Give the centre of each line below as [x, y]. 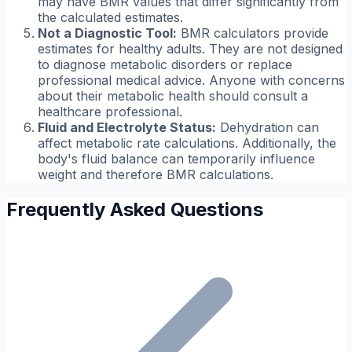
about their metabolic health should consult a [173, 96]
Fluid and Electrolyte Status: [127, 128]
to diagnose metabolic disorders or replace [165, 65]
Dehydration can [268, 128]
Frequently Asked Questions [135, 210]
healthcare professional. [110, 112]
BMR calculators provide [253, 33]
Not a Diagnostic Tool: [107, 33]
